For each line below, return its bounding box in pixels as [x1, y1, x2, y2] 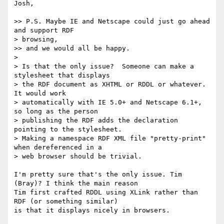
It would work [14, 89, 66, 97]
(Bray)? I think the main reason [14, 179, 138, 187]
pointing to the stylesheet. [14, 125, 122, 133]
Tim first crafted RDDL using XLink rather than [14, 188, 198, 196]
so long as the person [14, 107, 98, 115]
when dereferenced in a [14, 143, 102, 151]
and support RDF [14, 26, 74, 34]
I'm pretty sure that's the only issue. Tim [14, 170, 182, 178]
